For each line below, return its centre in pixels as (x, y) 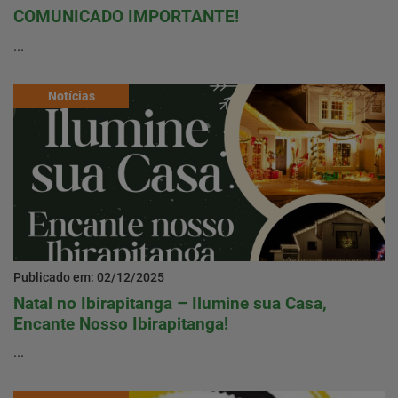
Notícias (71, 96)
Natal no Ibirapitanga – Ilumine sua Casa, (170, 303)
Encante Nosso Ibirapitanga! (121, 323)
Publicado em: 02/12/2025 (89, 278)
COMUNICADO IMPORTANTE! (126, 17)
